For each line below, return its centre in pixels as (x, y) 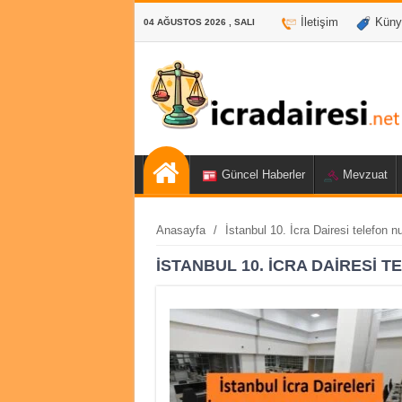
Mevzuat (365, 175)
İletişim (319, 22)
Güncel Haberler (263, 175)
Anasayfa (180, 230)
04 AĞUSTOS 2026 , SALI (199, 22)
